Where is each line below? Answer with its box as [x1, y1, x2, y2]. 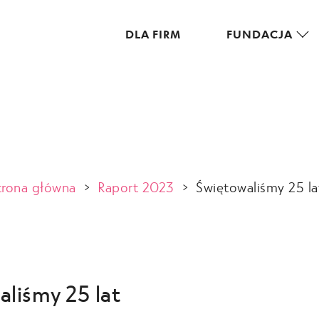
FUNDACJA [226, 27, 293, 41]
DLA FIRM [125, 27, 182, 41]
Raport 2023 [98, 177, 174, 195]
